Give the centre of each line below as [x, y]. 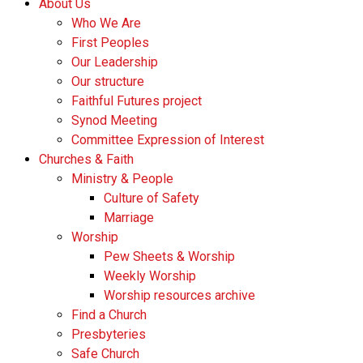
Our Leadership [115, 62]
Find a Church [109, 315]
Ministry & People [122, 179]
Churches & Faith [86, 159]
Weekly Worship [150, 276]
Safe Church [105, 354]
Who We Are [106, 23]
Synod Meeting [114, 120]
